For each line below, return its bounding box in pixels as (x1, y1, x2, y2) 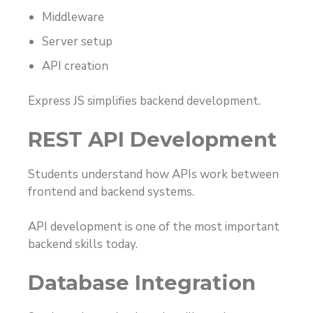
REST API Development (28, 126, 277, 152)
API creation (42, 57, 108, 74)
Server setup (42, 33, 112, 50)
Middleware (42, 8, 104, 25)
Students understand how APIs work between (28, 166, 279, 182)
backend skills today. (28, 236, 138, 253)
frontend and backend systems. (28, 183, 194, 200)
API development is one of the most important (28, 219, 279, 235)
